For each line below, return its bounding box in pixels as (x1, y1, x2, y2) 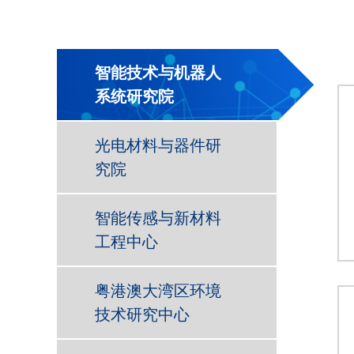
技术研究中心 (95, 306, 190, 323)
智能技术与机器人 (95, 64, 221, 81)
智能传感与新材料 (95, 209, 221, 227)
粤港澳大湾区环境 (95, 282, 221, 299)
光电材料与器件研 (95, 137, 221, 154)
